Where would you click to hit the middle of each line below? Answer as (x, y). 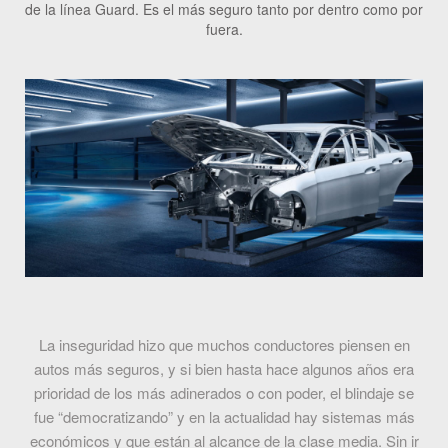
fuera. (224, 29)
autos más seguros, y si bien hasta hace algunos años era (224, 369)
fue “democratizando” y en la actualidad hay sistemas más (224, 417)
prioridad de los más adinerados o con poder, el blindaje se (224, 393)
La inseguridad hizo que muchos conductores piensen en (224, 345)
